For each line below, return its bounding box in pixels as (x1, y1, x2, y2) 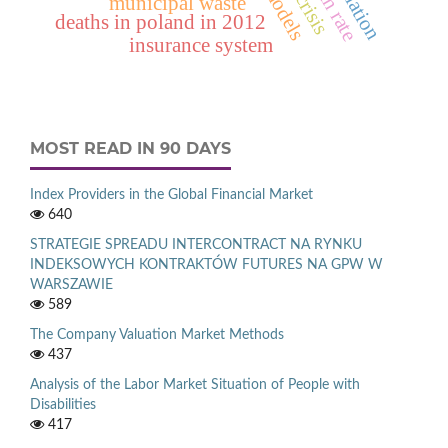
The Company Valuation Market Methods (30, 328, 284, 343)
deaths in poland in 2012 (55, 11, 267, 34)
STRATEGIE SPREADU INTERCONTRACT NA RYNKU (30, 238, 362, 253)
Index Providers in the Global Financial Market (30, 188, 313, 203)
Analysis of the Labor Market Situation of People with (30, 378, 360, 393)
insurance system (128, 34, 273, 57)
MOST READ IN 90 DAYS (30, 139, 231, 159)
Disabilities (30, 398, 96, 413)
